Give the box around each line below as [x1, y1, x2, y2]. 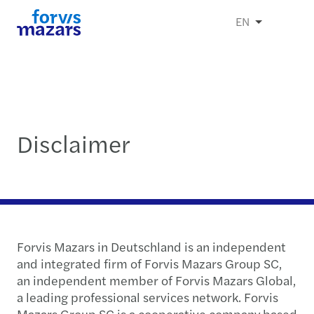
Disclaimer [17, 125, 130, 160]
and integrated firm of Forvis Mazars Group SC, [17, 254, 282, 272]
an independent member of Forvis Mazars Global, [17, 271, 296, 289]
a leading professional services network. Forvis [17, 288, 278, 306]
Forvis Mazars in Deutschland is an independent [17, 238, 286, 255]
